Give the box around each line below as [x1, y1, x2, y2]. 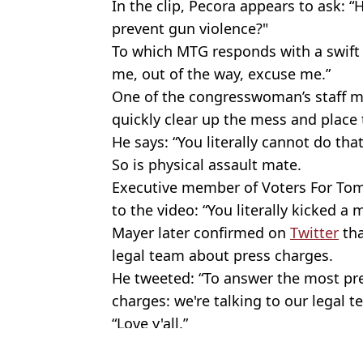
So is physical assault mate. [112, 154, 305, 174]
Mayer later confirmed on [112, 222, 290, 242]
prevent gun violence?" [112, 18, 268, 38]
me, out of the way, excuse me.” [112, 63, 331, 83]
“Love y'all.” [112, 313, 188, 333]
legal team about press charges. [112, 245, 337, 265]
